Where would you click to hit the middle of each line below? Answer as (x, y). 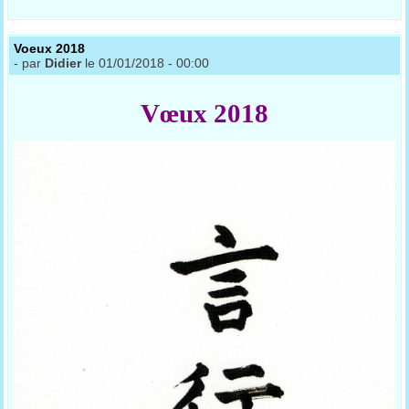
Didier (63, 63)
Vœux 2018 (204, 113)
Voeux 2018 (50, 48)
